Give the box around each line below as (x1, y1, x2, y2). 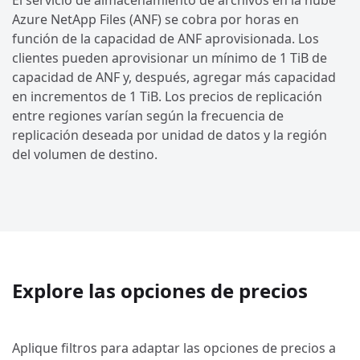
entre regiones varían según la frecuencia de (12, 107, 284, 125)
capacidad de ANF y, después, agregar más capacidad (12, 68, 336, 87)
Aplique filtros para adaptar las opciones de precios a (12, 339, 336, 358)
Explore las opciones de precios (12, 277, 308, 305)
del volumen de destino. (12, 145, 157, 164)
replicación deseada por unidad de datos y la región (12, 126, 327, 145)
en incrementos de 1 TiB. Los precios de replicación (12, 88, 322, 106)
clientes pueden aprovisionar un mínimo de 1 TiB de (12, 49, 327, 67)
